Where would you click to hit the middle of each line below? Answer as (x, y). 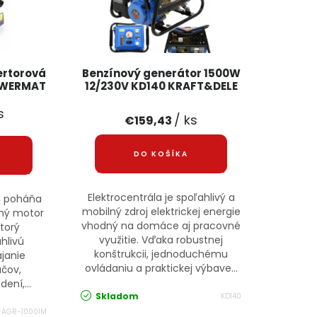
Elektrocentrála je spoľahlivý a (161, 198)
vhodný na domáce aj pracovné (161, 226)
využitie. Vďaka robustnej (161, 240)
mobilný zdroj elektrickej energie (161, 212)
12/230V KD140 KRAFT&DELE (161, 86)
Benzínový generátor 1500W (161, 74)
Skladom (116, 296)
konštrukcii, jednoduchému (161, 254)
